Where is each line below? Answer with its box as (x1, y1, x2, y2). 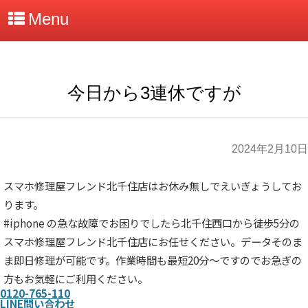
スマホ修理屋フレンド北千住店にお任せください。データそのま (3, 234, 302, 250)
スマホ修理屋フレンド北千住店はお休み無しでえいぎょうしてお (3, 178, 302, 194)
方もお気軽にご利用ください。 (3, 271, 148, 287)
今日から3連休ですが (67, 82, 241, 103)
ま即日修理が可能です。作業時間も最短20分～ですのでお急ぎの (3, 252, 302, 268)
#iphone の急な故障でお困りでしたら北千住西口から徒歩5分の (3, 215, 300, 231)
